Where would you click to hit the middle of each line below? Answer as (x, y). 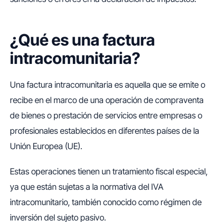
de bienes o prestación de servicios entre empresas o (106, 115)
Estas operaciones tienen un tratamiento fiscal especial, (109, 171)
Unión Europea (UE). (46, 146)
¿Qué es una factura (83, 40)
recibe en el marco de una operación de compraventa (107, 100)
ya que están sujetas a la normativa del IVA (87, 187)
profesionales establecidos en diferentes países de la (105, 131)
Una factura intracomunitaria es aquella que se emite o (108, 85)
